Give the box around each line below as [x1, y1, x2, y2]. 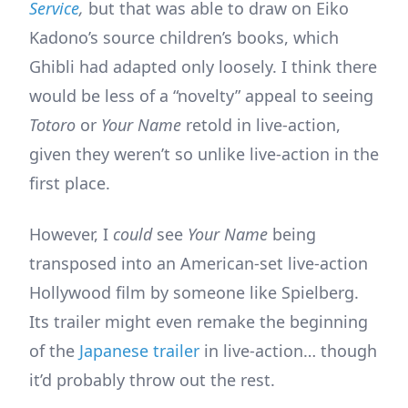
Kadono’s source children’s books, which [29, 25, 339, 48]
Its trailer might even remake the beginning [29, 310, 368, 332]
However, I [29, 222, 113, 245]
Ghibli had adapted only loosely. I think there [29, 55, 377, 77]
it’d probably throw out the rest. [29, 368, 275, 391]
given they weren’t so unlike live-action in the [29, 142, 379, 165]
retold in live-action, [181, 113, 341, 136]
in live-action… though [199, 339, 377, 362]
